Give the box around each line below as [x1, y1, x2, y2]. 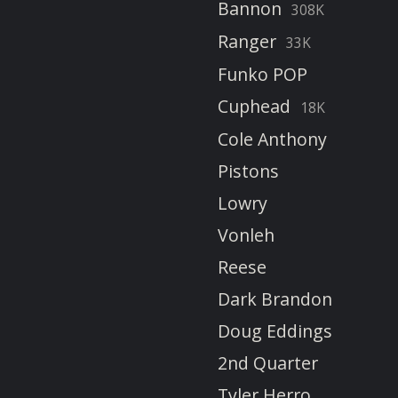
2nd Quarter [218, 351, 318, 376]
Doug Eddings [218, 319, 332, 344]
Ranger [218, 29, 276, 54]
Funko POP [218, 62, 307, 87]
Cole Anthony [218, 127, 327, 152]
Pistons [218, 159, 279, 184]
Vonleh [218, 223, 275, 248]
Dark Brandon [218, 287, 332, 312]
